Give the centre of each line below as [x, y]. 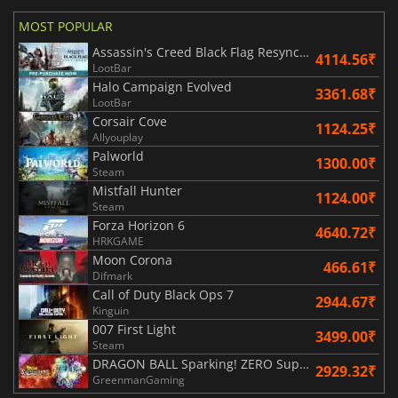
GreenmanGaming [139, 380]
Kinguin [111, 311]
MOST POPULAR [66, 27]
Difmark [112, 276]
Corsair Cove [130, 122]
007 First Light [134, 330]
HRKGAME [118, 242]
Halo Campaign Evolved [162, 87]
